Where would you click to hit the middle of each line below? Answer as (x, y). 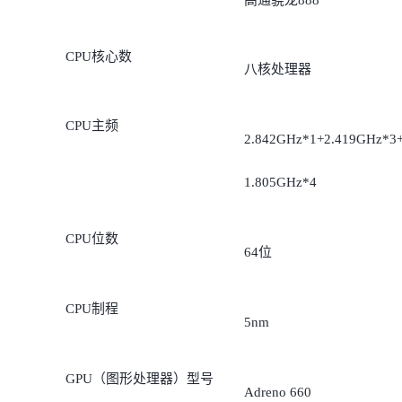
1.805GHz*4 (280, 183)
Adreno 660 (277, 392)
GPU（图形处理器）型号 (139, 378)
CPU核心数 (98, 56)
